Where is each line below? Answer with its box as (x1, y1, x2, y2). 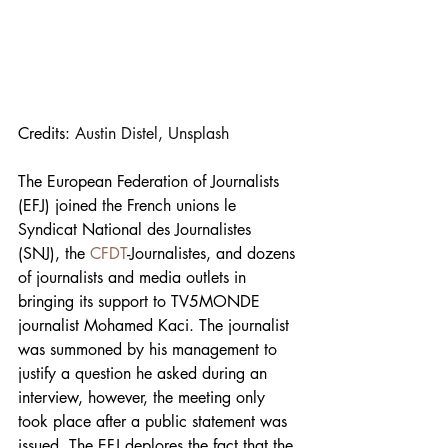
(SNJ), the (18, 242, 90, 264)
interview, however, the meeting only (18, 386, 270, 408)
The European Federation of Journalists (18, 170, 284, 192)
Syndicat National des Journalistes (18, 218, 256, 240)
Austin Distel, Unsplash (75, 122, 229, 144)
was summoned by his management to (18, 338, 282, 360)
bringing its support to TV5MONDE (18, 290, 265, 312)
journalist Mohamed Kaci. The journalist (18, 314, 294, 336)
